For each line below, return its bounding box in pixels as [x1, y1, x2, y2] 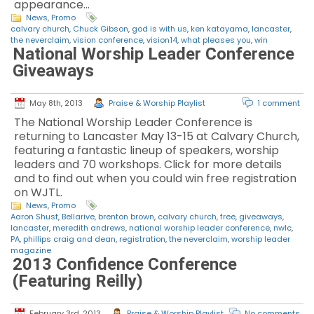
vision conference [73, 34, 143, 46]
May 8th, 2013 [29, 97, 83, 109]
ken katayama [191, 23, 248, 34]
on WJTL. [14, 184, 62, 200]
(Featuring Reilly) [13, 271, 143, 291]
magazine [11, 245, 51, 256]
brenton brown [98, 211, 154, 222]
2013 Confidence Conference [13, 254, 237, 274]
